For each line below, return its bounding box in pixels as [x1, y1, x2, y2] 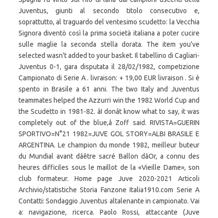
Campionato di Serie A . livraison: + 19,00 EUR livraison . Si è [18, 74, 200, 82]
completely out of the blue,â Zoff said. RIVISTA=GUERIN [18, 119, 200, 127]
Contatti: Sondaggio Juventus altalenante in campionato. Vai [18, 197, 200, 205]
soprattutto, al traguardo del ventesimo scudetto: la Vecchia [18, 18, 200, 26]
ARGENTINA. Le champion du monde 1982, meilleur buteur [18, 141, 200, 149]
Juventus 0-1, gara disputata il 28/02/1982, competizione [18, 63, 200, 71]
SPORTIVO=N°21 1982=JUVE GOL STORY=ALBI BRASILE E [18, 130, 200, 138]
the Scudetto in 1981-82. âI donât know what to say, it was [18, 108, 200, 115]
